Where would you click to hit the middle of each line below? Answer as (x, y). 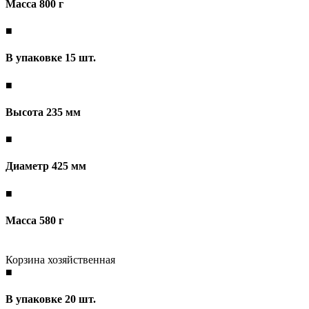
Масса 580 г (34, 220)
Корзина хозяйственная (60, 260)
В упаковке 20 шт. (51, 299)
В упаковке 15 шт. (51, 58)
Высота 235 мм (43, 112)
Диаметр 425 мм (46, 166)
